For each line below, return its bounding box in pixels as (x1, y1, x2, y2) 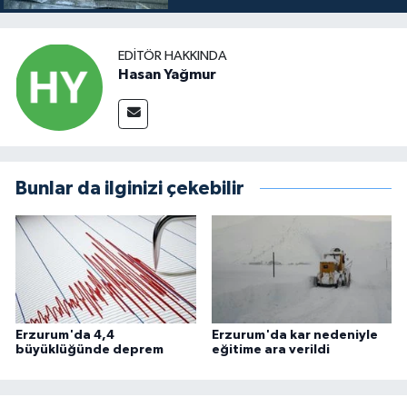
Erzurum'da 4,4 (15, 328, 114, 342)
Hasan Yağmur (118, 66, 216, 82)
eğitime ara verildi (211, 342, 330, 356)
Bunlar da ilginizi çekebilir (15, 179, 244, 199)
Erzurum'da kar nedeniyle (211, 328, 378, 342)
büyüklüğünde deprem (15, 342, 164, 356)
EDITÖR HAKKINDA (118, 48, 227, 63)
